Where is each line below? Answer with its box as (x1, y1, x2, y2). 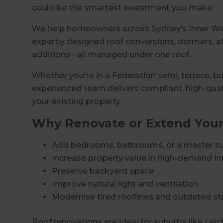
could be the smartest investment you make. (32, 2, 214, 12)
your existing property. (32, 96, 121, 106)
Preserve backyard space (52, 166, 154, 176)
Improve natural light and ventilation (52, 179, 198, 189)
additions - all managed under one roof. (32, 49, 191, 59)
